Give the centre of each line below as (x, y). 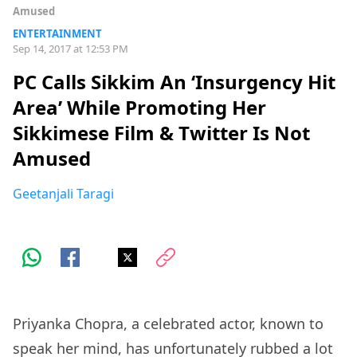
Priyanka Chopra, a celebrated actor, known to (168, 324)
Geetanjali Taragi (63, 194)
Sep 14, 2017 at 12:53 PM (71, 49)
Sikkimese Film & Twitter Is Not (161, 133)
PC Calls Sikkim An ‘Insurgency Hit (174, 82)
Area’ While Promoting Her (139, 108)
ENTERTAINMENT (57, 33)
